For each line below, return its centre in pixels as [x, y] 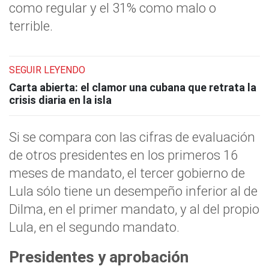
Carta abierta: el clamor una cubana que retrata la [133, 88]
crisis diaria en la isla [60, 100]
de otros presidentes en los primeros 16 [123, 155]
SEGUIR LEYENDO [47, 70]
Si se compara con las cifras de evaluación [132, 137]
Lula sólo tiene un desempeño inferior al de [133, 191]
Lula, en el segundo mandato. [94, 227]
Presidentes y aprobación [99, 257]
